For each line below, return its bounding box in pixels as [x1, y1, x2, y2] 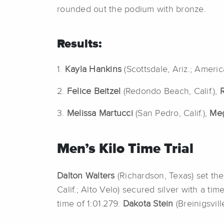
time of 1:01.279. [57, 199, 123, 209]
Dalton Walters [57, 171, 117, 181]
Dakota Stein [122, 199, 176, 209]
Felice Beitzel [66, 87, 123, 96]
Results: [57, 38, 101, 50]
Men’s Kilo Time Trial [57, 142, 197, 156]
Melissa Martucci [66, 109, 135, 118]
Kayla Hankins [64, 65, 121, 74]
